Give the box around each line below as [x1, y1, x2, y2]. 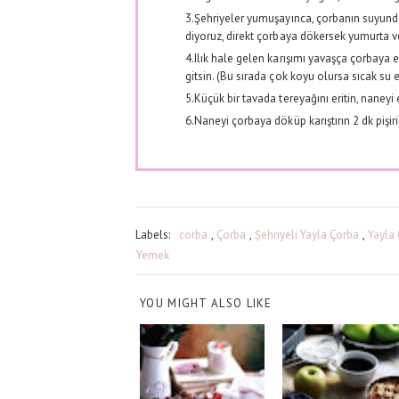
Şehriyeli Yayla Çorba [255, 226, 359, 242]
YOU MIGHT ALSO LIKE [140, 295, 273, 311]
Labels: [135, 226, 178, 242]
